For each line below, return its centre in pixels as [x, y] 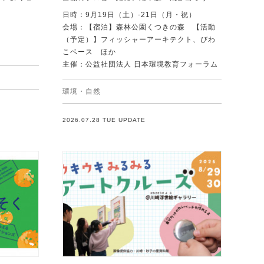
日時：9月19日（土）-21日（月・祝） [129, 14]
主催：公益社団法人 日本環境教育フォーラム [140, 64]
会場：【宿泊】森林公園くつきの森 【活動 [139, 27]
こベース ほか [89, 52]
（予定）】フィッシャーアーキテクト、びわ [139, 39]
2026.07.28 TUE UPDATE [104, 120]
